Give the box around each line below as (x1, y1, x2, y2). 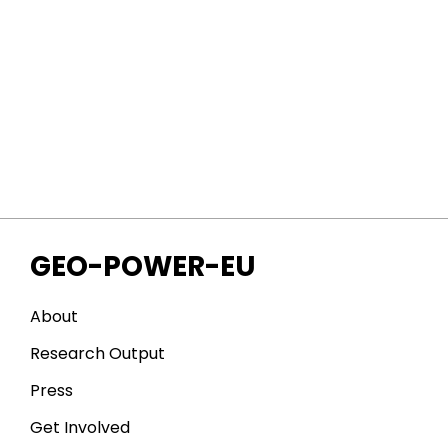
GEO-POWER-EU (30, 247, 256, 286)
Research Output (30, 342, 165, 365)
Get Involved (30, 416, 130, 439)
